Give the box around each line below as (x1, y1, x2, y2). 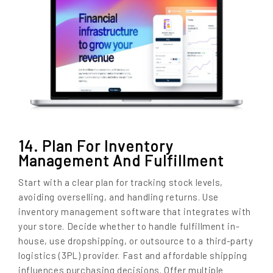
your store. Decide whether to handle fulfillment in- (18, 221, 240, 232)
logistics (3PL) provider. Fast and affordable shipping (18, 250, 247, 261)
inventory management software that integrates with (18, 206, 252, 218)
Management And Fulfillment (18, 151, 224, 169)
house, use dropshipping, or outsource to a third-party (18, 235, 253, 247)
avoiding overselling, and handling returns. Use (18, 191, 219, 203)
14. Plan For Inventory (18, 136, 173, 155)
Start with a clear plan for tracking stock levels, (18, 177, 224, 188)
